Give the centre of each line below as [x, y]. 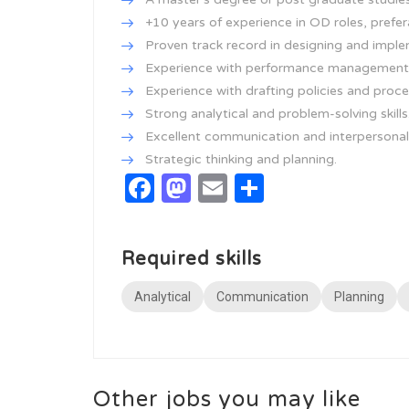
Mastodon [255, 188]
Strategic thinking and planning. [241, 159]
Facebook [215, 188]
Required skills [192, 259]
